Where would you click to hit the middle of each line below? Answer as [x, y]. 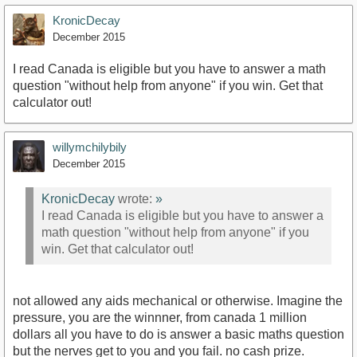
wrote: [135, 199]
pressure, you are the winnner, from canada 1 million [160, 317]
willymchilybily [90, 147]
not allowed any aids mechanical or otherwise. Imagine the [178, 300]
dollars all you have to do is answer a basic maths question [178, 334]
